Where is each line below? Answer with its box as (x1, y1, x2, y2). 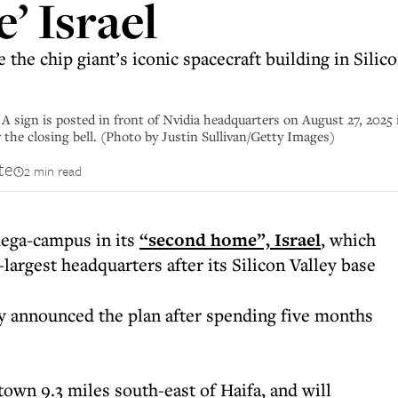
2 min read (24, 161, 82, 180)
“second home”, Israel (139, 227, 321, 252)
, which (321, 227, 376, 251)
